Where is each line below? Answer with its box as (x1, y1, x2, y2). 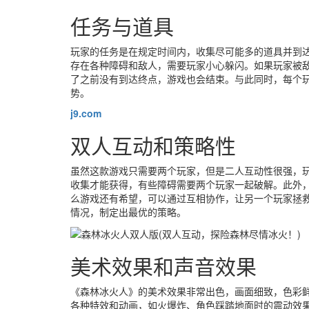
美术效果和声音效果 (70, 251, 257, 281)
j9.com (70, 106, 101, 120)
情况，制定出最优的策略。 (70, 205, 186, 219)
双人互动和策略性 (70, 130, 236, 160)
